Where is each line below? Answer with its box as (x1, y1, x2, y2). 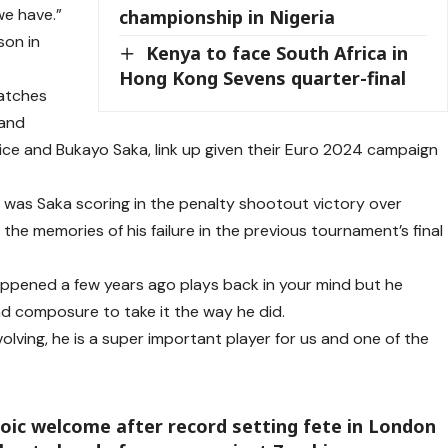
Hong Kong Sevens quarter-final (119, 66, 407, 91)
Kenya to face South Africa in (146, 40, 409, 65)
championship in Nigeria (119, 4, 336, 29)
